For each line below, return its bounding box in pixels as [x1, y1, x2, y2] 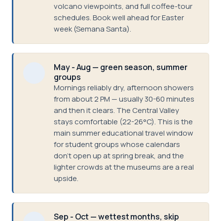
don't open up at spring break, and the [54, 150, 184, 161]
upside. [54, 173, 78, 184]
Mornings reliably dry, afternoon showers [54, 82, 194, 93]
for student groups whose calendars [54, 139, 180, 149]
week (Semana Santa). [54, 24, 131, 34]
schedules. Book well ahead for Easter [54, 12, 184, 23]
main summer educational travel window [54, 128, 193, 138]
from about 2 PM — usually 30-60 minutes [54, 94, 194, 104]
